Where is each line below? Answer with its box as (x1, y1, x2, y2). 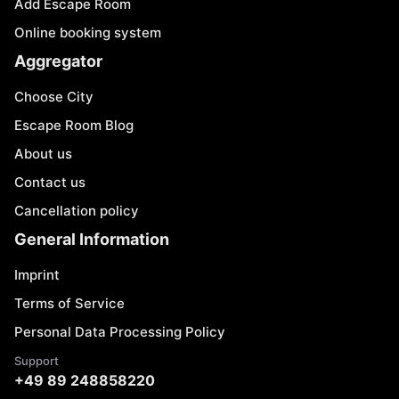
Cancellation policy (14, 202, 139, 219)
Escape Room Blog (14, 117, 134, 134)
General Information (14, 230, 169, 248)
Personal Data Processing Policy (14, 323, 225, 340)
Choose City (14, 88, 94, 105)
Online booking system (14, 24, 161, 41)
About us (14, 145, 72, 162)
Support (14, 354, 59, 368)
